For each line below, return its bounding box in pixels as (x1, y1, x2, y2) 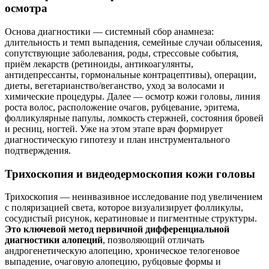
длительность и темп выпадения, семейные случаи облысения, (5, 37, 262, 47)
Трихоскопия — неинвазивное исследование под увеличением (5, 192, 262, 202)
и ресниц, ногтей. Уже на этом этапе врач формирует (5, 123, 223, 134)
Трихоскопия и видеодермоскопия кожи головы (5, 167, 255, 180)
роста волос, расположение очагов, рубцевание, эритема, (5, 101, 240, 112)
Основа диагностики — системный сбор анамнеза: (5, 26, 214, 37)
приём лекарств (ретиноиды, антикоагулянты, (5, 58, 193, 69)
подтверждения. (5, 145, 71, 156)
